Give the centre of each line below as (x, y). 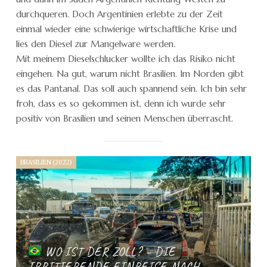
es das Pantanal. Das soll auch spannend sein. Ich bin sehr (131, 88)
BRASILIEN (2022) (46, 163)
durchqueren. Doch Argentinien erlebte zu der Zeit (119, 14)
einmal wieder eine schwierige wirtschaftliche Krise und (126, 29)
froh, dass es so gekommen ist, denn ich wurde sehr (121, 103)
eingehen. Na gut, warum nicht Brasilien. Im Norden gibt (130, 73)
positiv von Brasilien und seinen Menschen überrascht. (125, 118)
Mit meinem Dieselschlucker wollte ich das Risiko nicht (126, 58)
